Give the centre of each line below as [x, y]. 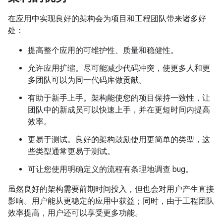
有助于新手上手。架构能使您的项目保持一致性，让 [119, 98]
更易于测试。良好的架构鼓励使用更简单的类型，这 [119, 140]
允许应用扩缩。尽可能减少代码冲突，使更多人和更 [119, 69]
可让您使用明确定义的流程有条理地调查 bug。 [111, 170]
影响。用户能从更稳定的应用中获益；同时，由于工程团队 [111, 201]
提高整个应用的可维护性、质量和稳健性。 [103, 51]
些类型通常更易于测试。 [71, 152]
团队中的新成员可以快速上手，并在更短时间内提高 [119, 110]
